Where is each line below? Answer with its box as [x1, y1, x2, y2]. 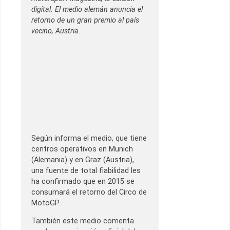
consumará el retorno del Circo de [31, 187, 147, 197]
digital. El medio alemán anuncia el [31, 5, 143, 14]
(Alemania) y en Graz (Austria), [31, 155, 134, 164]
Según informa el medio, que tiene [31, 133, 147, 143]
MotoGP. [31, 198, 60, 207]
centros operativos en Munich [31, 144, 133, 154]
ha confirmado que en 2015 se [31, 177, 135, 186]
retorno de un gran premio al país [31, 16, 139, 25]
